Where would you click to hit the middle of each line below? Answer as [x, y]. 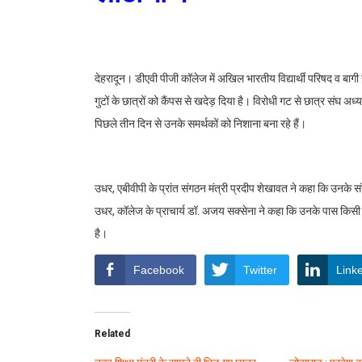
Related [112, 334]
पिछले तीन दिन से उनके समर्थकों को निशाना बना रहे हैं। [200, 124]
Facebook [159, 270]
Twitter [260, 270]
